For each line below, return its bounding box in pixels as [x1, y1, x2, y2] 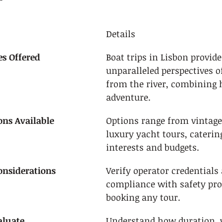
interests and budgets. [106, 141, 199, 153]
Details [106, 28, 135, 40]
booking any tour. [106, 191, 180, 203]
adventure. [106, 91, 151, 103]
